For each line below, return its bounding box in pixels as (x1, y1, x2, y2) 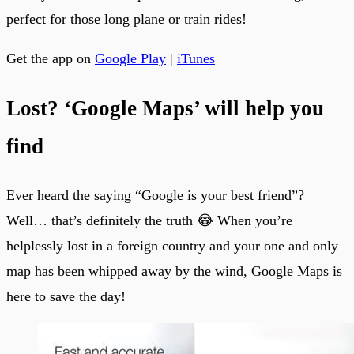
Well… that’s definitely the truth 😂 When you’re (6, 212, 292, 228)
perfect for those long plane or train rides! (6, 11, 247, 28)
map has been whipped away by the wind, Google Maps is (6, 262, 342, 279)
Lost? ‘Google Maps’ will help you (6, 96, 324, 120)
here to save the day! (6, 288, 126, 304)
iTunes (177, 51, 215, 67)
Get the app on (6, 51, 95, 67)
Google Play (95, 51, 166, 67)
